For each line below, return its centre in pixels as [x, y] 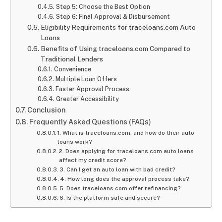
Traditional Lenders [72, 59]
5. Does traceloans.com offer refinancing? [120, 188]
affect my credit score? [93, 160]
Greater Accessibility [87, 99]
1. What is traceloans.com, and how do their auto [126, 133]
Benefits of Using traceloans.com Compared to [115, 48]
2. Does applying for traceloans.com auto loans [127, 151]
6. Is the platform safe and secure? [110, 197]
